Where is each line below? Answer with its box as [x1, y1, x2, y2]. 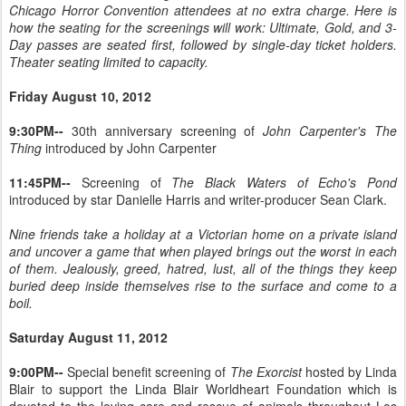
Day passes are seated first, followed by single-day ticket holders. [9, 35, 397, 53]
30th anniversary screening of [63, 121, 264, 140]
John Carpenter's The [263, 121, 398, 140]
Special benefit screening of [63, 362, 230, 381]
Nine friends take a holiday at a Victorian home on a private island [9, 225, 397, 243]
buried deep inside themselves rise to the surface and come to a [9, 276, 397, 295]
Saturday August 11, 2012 [9, 328, 168, 346]
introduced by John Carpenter [42, 139, 217, 157]
